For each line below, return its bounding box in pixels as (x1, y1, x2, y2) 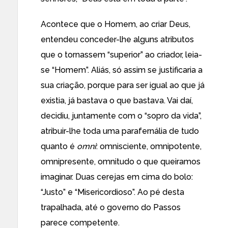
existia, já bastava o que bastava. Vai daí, (41, 96, 193, 105)
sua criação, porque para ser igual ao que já (41, 80, 205, 90)
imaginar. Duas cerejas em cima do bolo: (41, 172, 193, 182)
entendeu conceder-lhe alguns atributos (41, 35, 194, 44)
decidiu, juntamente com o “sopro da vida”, (41, 111, 202, 121)
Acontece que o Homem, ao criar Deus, (41, 19, 190, 29)
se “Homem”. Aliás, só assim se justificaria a (41, 65, 203, 75)
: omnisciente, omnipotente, (96, 141, 202, 151)
